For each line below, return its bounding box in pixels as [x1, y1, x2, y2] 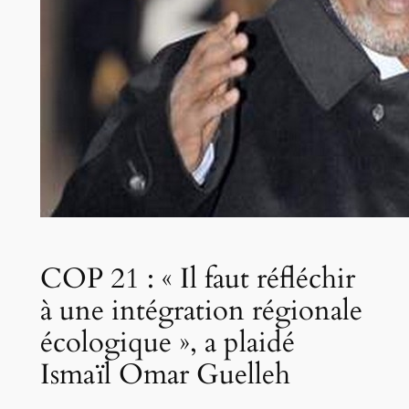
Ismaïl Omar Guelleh [39, 354, 290, 393]
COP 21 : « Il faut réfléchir [39, 258, 355, 298]
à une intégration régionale [39, 290, 362, 330]
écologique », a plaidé [39, 322, 295, 362]
